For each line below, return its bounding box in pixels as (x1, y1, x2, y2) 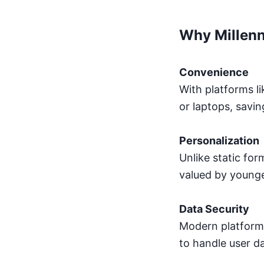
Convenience (179, 66, 249, 78)
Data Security (179, 203, 249, 215)
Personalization (179, 134, 259, 147)
